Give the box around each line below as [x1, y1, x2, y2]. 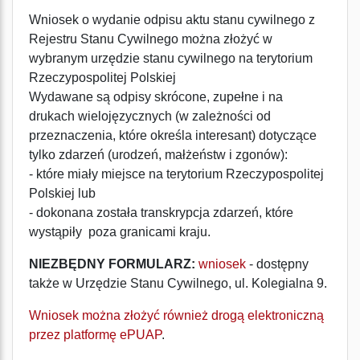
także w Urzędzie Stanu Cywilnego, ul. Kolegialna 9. [29, 276, 327, 290]
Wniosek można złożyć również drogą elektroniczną [29, 309, 324, 322]
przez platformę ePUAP [29, 328, 162, 342]
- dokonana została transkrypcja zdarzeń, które [29, 206, 293, 219]
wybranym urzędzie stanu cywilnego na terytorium [29, 51, 313, 65]
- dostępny [246, 257, 309, 271]
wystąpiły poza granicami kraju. [29, 225, 211, 239]
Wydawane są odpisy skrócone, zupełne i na [29, 90, 283, 104]
